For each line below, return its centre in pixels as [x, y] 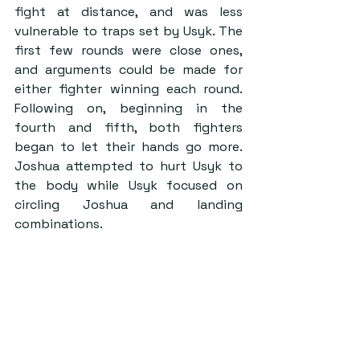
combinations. [59, 224]
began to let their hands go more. [129, 147]
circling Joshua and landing [129, 205]
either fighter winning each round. [129, 89]
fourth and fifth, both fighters [129, 127]
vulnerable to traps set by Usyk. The [129, 31]
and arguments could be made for [129, 70]
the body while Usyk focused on [129, 185]
